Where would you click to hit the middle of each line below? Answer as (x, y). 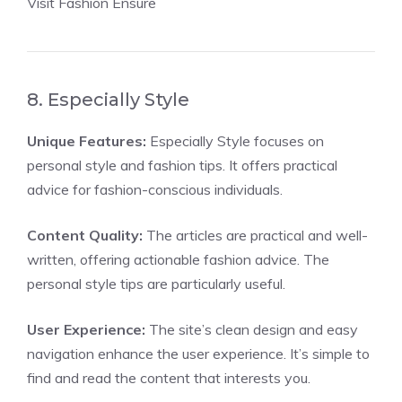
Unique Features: (87, 141)
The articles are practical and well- (255, 235)
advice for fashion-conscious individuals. (155, 189)
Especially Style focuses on (235, 141)
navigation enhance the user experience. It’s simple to (198, 354)
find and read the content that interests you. (169, 378)
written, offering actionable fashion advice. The (178, 259)
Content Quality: (85, 235)
